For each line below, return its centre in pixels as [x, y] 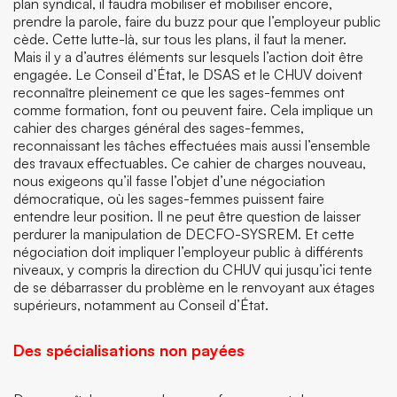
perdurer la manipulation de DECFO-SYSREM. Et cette [184, 234]
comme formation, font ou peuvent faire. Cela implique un [193, 110]
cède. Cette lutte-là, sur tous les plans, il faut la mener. [180, 39]
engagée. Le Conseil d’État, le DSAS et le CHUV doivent [188, 74]
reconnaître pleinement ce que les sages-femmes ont [179, 92]
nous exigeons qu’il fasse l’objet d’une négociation [169, 181]
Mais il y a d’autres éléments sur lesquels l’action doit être [188, 57]
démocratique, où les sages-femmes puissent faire [169, 198]
